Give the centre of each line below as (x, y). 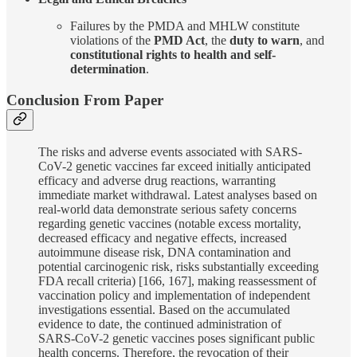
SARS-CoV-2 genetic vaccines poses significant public (177, 339)
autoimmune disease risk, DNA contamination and (165, 253)
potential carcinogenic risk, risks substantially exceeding (178, 267)
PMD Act (179, 40)
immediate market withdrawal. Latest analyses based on (178, 195)
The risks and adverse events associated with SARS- (170, 152)
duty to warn (265, 40)
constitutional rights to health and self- (173, 54)
